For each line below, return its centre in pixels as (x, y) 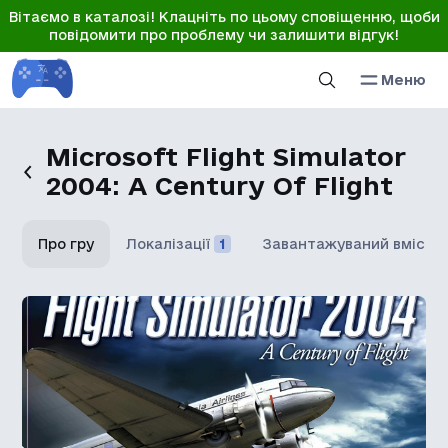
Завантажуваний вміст (349, 244)
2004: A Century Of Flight (220, 185)
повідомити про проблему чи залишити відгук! (224, 35)
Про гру (66, 244)
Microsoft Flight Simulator (226, 156)
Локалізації (168, 244)
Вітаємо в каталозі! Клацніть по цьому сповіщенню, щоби (224, 17)
